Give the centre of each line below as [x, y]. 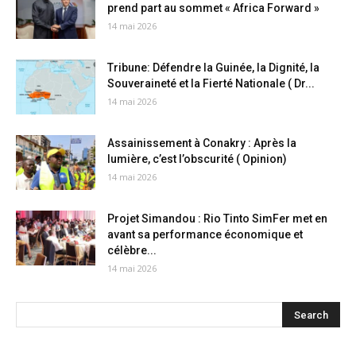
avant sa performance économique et [205, 234]
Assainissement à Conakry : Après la [202, 143]
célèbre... [132, 250]
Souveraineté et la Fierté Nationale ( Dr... [211, 83]
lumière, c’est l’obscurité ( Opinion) [197, 159]
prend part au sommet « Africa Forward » [213, 8]
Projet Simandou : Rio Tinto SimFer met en [217, 219]
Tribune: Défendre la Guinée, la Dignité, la [213, 68]
